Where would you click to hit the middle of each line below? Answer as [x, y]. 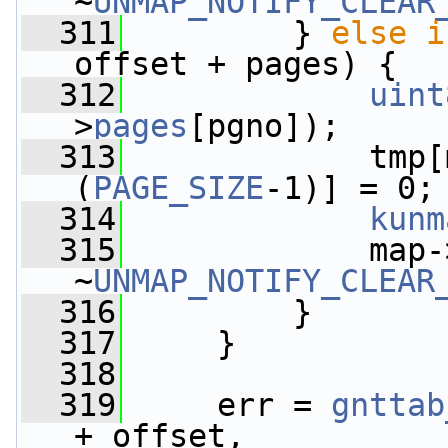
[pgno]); [264, 126]
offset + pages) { [235, 64]
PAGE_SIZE [178, 188]
